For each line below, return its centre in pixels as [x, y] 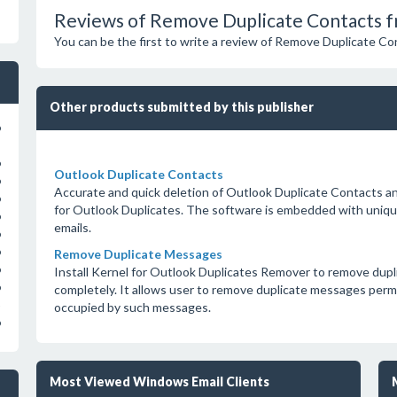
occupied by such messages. [132, 307]
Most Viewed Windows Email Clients [159, 381]
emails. [72, 227]
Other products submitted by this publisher [181, 107]
